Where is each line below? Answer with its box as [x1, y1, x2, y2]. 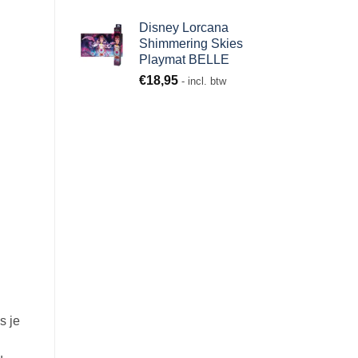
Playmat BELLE [138, 53, 229, 67]
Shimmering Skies [138, 37, 243, 51]
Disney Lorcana [138, 21, 229, 35]
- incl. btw [181, 75, 226, 88]
